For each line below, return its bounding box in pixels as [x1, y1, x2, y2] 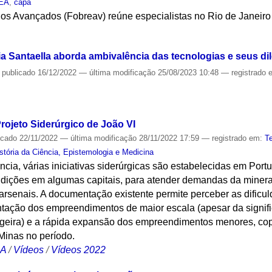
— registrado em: [202, 133, 265, 143]
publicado [2, 67, 36, 77]
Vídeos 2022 [51, 244, 106, 255]
